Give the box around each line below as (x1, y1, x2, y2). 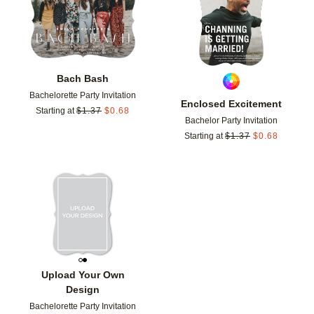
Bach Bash (57, 73, 109, 85)
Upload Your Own (41, 269, 125, 281)
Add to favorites (139, 184, 217, 196)
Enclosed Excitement (181, 98, 282, 110)
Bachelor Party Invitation (185, 116, 278, 126)
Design (66, 284, 100, 296)
